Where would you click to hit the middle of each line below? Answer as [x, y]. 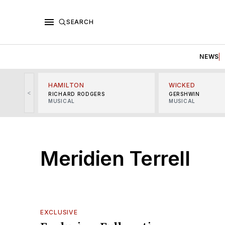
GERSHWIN [184, 94]
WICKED [182, 85]
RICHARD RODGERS [77, 94]
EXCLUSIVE [59, 212]
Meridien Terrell [115, 158]
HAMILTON [66, 85]
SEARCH [80, 22]
